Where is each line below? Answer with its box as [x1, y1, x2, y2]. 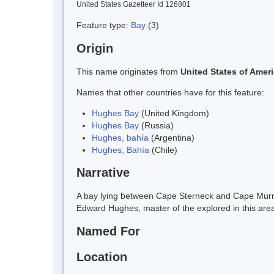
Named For [76, 224, 140, 239]
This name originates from [76, 66, 180, 76]
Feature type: [76, 20, 131, 30]
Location [76, 250, 127, 264]
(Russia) [139, 120, 174, 130]
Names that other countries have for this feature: [76, 87, 264, 97]
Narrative [76, 166, 130, 180]
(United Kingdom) [139, 108, 209, 118]
